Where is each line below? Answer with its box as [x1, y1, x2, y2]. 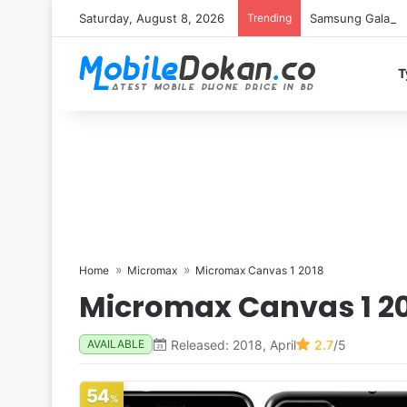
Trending [247, 11, 292, 25]
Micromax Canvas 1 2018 [195, 263, 323, 277]
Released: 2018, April [171, 336, 296, 352]
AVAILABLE [87, 337, 144, 351]
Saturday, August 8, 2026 [79, 11, 224, 25]
